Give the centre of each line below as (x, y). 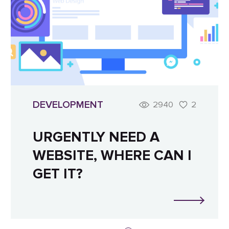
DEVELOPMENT (68, 105)
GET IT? (58, 174)
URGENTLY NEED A (96, 137)
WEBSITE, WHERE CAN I (112, 155)
